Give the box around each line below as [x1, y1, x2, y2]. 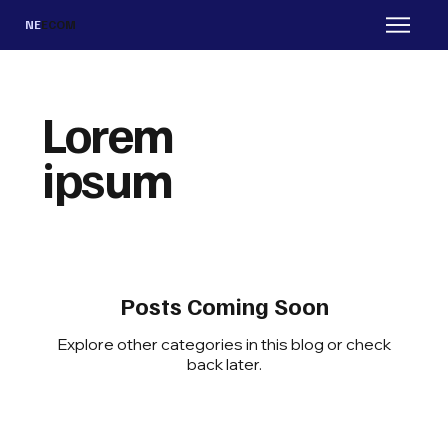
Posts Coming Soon [119, 290, 329, 321]
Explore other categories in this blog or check [57, 334, 391, 355]
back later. [186, 354, 262, 375]
